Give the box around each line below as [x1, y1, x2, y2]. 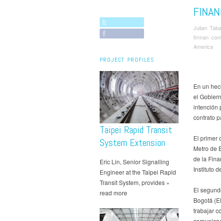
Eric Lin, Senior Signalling [100, 157, 169, 166]
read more [100, 188, 127, 197]
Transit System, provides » [100, 178, 170, 187]
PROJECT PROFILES [100, 55, 154, 64]
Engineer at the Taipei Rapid [100, 168, 176, 177]
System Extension [100, 136, 165, 149]
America [193, 42, 213, 50]
